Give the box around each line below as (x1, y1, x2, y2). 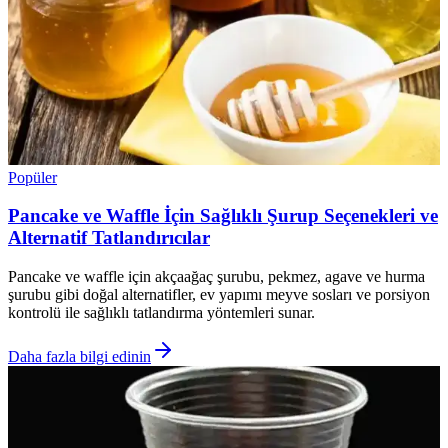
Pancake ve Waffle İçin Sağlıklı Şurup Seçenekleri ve (8, 205, 438, 227)
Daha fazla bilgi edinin (8, 348, 151, 366)
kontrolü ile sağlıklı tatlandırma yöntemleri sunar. (8, 304, 315, 322)
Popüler (8, 168, 57, 186)
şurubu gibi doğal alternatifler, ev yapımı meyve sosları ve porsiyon (8, 286, 430, 304)
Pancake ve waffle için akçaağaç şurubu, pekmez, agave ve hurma (8, 268, 425, 286)
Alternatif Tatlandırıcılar (8, 227, 210, 249)
